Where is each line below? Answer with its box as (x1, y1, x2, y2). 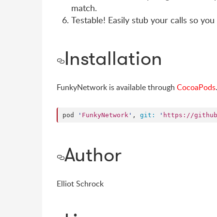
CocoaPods (177, 82, 216, 93)
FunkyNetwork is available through (57, 82, 177, 93)
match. (71, 2, 97, 14)
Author (64, 142, 122, 167)
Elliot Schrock (57, 178, 104, 189)
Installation (64, 46, 162, 71)
